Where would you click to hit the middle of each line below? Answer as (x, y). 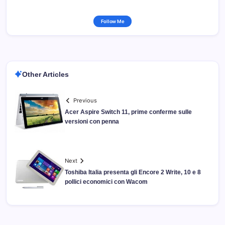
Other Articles (45, 74)
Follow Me (113, 21)
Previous (85, 100)
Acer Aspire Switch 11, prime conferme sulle (128, 112)
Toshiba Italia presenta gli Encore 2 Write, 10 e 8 (133, 172)
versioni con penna (92, 121)
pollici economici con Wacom (106, 182)
